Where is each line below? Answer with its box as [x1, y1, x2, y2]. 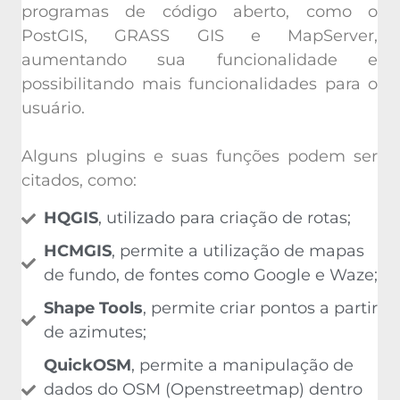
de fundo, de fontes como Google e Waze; [44, 262, 378, 282]
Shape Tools [44, 295, 143, 315]
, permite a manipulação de [131, 352, 354, 372]
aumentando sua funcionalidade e [21, 46, 378, 67]
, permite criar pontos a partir [143, 295, 378, 315]
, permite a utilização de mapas [112, 237, 364, 258]
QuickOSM [44, 352, 131, 372]
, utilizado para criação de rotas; [98, 204, 351, 225]
